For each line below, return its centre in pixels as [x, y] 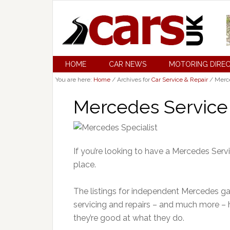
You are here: [74, 80]
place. [85, 165]
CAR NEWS [128, 64]
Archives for [133, 80]
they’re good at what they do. [129, 218]
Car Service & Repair [180, 80]
